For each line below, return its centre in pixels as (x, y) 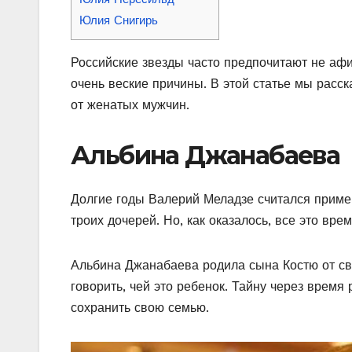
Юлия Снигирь (119, 20)
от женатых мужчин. (130, 104)
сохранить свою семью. (140, 308)
